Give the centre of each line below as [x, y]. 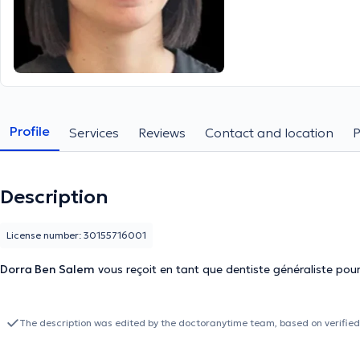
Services [94, 133]
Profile [30, 131]
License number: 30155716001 [76, 235]
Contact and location [269, 133]
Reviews [162, 133]
